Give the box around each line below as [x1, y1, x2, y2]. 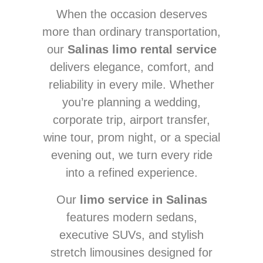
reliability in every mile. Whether [49, 78, 214, 92]
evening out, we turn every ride [50, 149, 213, 162]
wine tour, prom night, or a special [43, 131, 220, 144]
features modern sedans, [66, 211, 197, 224]
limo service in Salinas [79, 193, 207, 207]
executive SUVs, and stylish [59, 228, 204, 242]
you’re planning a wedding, [62, 96, 201, 109]
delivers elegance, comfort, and [49, 60, 214, 74]
